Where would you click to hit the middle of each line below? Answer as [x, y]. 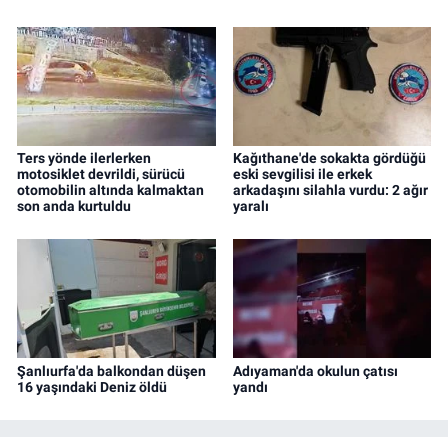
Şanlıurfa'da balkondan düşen [111, 370]
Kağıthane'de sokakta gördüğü [329, 157]
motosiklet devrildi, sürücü [101, 173]
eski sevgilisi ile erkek [302, 173]
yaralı [250, 205]
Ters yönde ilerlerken [84, 157]
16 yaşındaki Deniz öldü [92, 386]
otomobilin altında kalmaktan [110, 189]
